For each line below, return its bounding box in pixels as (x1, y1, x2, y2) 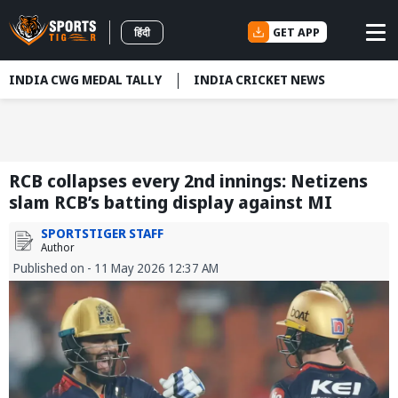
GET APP (273, 23, 320, 40)
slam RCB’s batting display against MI (9, 190, 332, 215)
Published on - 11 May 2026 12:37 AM (13, 259, 219, 277)
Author (41, 240, 75, 256)
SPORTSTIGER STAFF (41, 225, 163, 243)
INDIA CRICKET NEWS (194, 71, 325, 88)
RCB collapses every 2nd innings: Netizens (9, 169, 368, 194)
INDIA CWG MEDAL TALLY (9, 71, 162, 88)
